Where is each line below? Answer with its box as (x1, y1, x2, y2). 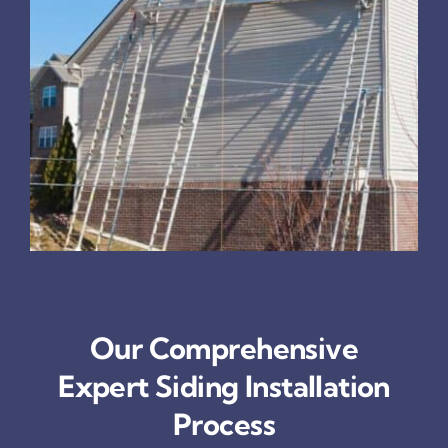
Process (173, 405, 275, 442)
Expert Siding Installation (58, 367, 390, 404)
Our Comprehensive (89, 329, 359, 366)
